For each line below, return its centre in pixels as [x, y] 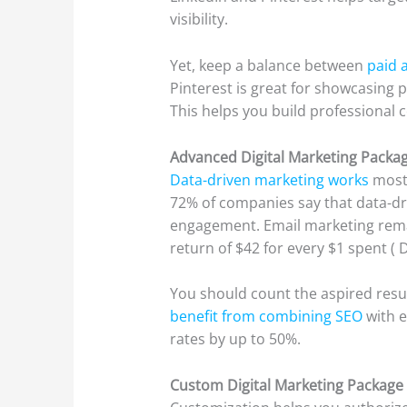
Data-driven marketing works [270, 179]
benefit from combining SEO [268, 317]
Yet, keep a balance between [267, 65]
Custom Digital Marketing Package [287, 385]
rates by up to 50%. [236, 339]
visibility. [199, 20]
